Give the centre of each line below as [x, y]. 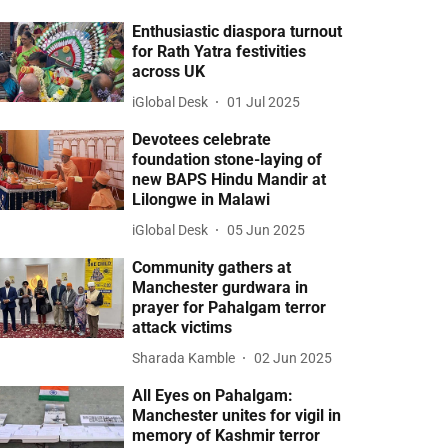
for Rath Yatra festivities [219, 51]
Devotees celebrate [202, 139]
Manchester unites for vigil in [237, 415]
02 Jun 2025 [293, 357]
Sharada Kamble [184, 357]
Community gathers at [212, 267]
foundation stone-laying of [227, 159]
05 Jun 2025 [266, 229]
